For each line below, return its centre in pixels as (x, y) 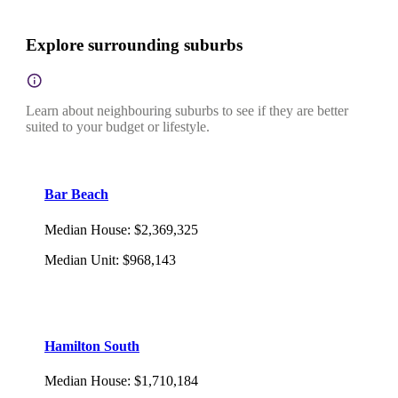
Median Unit (80, 259)
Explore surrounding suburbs (134, 45)
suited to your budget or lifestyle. (118, 127)
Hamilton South (92, 346)
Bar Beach (76, 195)
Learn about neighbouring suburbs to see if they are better (187, 111)
